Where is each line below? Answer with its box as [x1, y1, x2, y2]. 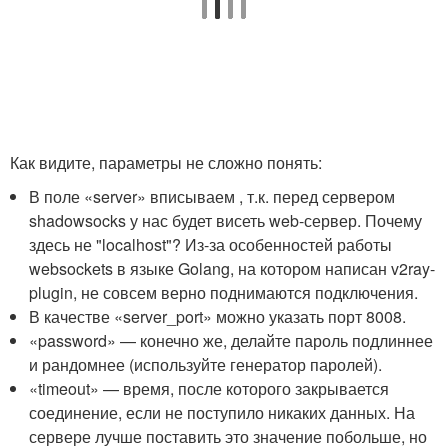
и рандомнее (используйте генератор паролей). [29, 352, 383, 376]
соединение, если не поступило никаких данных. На [29, 400, 416, 424]
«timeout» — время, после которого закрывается [29, 376, 390, 400]
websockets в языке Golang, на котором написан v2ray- [29, 256, 436, 280]
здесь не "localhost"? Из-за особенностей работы [29, 232, 393, 256]
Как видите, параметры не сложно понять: [10, 150, 322, 174]
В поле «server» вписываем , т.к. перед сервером [29, 184, 396, 208]
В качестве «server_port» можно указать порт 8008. [29, 304, 407, 328]
